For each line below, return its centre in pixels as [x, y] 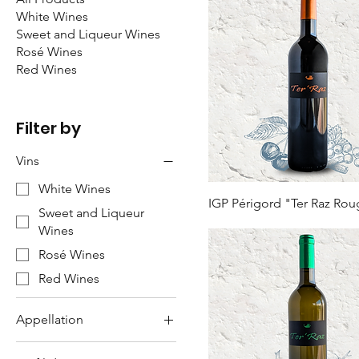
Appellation [50, 320]
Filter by [48, 128]
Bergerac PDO [79, 348]
